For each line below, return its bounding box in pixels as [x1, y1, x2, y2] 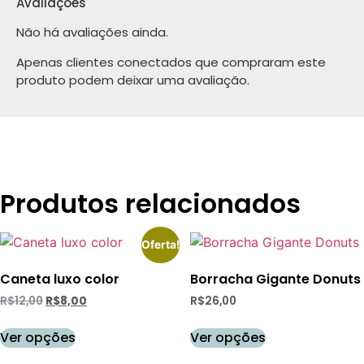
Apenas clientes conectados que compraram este [16, 53, 326, 71]
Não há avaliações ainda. [16, 24, 168, 41]
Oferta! [141, 238, 180, 252]
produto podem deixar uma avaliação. [16, 71, 249, 89]
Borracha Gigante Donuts [190, 270, 361, 289]
